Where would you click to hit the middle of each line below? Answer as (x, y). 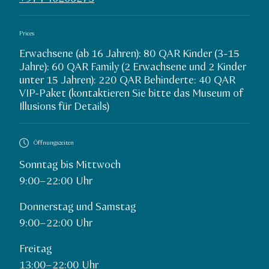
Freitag (36, 249)
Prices (27, 34)
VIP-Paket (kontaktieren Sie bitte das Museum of (131, 94)
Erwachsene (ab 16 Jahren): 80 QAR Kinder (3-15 (129, 54)
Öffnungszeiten (54, 143)
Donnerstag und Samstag (78, 207)
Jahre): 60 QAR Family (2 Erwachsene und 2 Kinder (133, 68)
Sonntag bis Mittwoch (70, 165)
